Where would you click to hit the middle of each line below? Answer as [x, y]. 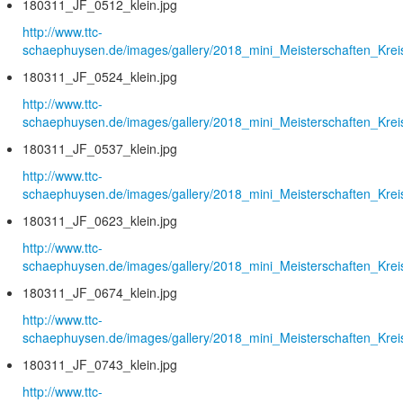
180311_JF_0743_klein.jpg [100, 365]
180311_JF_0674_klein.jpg [100, 293]
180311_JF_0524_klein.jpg [100, 77]
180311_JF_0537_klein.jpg [100, 149]
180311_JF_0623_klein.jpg [100, 221]
